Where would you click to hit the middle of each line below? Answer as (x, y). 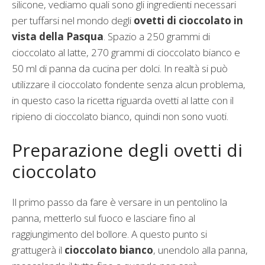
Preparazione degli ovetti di (127, 150)
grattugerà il (38, 250)
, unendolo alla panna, (201, 250)
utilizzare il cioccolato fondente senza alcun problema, (129, 85)
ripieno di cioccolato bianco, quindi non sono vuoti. (120, 117)
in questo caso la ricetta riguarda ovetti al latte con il (123, 101)
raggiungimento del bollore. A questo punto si (109, 234)
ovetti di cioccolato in (188, 21)
